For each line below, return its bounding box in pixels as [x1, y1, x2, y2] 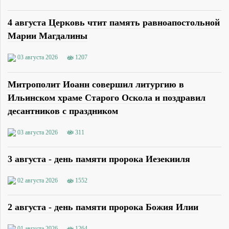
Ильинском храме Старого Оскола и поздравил [8, 92, 205, 103]
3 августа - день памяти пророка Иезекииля [8, 153, 190, 164]
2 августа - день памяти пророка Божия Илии [8, 202, 198, 212]
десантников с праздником [8, 105, 118, 116]
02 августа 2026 [17, 177, 58, 184]
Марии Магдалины [8, 31, 87, 41]
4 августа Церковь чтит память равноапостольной [8, 17, 220, 28]
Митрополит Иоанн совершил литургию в [8, 79, 184, 89]
